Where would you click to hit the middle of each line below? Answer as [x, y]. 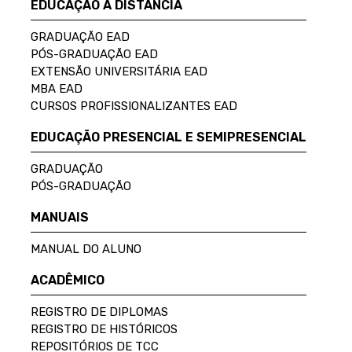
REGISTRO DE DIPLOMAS [99, 312]
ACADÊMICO [67, 280]
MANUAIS [59, 218]
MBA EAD [56, 89]
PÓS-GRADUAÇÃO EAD [94, 55]
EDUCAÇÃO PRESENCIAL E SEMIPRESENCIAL [168, 137]
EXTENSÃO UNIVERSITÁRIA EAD [119, 72]
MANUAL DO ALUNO [86, 249]
